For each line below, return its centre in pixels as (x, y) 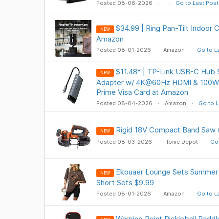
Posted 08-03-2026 (125, 142)
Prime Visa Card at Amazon (142, 92)
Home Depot (181, 142)
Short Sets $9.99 (125, 183)
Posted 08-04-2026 (125, 103)
